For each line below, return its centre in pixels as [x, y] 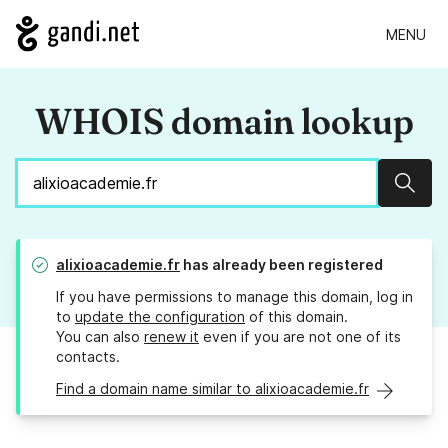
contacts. [88, 357]
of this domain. [296, 317]
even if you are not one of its [300, 337]
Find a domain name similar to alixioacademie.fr [212, 389]
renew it [171, 337]
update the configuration [160, 317]
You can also [100, 337]
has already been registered [281, 265]
